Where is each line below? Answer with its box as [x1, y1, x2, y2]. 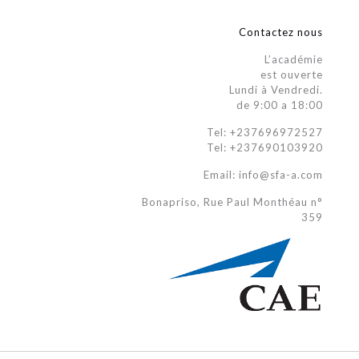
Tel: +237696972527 [207, 126, 323, 139]
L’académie [264, 53, 323, 67]
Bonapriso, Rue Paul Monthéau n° [142, 196, 323, 209]
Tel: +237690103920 [207, 141, 323, 155]
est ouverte [260, 68, 323, 82]
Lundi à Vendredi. [229, 83, 323, 97]
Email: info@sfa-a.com [204, 168, 323, 182]
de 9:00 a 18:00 [236, 99, 323, 112]
